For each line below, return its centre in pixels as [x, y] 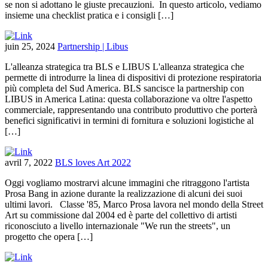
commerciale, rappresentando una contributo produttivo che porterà [131, 109]
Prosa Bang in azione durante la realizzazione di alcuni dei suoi [124, 193]
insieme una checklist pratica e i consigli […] [89, 15]
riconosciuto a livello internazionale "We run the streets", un [118, 226]
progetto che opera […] [49, 236]
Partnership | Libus [93, 46]
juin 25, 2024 [31, 46]
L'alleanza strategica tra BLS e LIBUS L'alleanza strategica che [124, 66]
